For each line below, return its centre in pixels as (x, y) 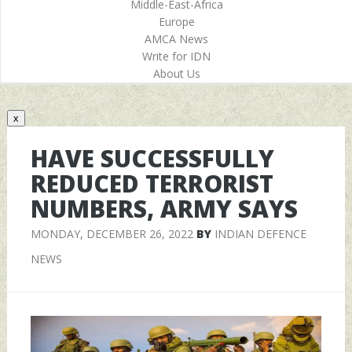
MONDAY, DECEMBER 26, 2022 (112, 233)
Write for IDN (176, 56)
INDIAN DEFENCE (260, 233)
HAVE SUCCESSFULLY (152, 158)
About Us (176, 73)
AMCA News (176, 39)
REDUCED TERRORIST (152, 183)
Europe (176, 22)
